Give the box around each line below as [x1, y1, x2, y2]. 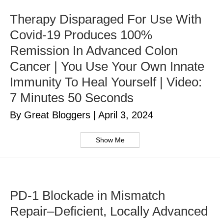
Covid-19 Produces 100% [10, 27, 152, 43]
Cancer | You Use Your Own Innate [10, 59, 204, 74]
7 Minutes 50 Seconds [10, 90, 134, 106]
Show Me [95, 136, 125, 144]
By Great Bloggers [10, 110, 93, 121]
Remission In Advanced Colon [10, 43, 178, 58]
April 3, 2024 [98, 110, 153, 121]
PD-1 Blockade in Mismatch [10, 188, 165, 203]
